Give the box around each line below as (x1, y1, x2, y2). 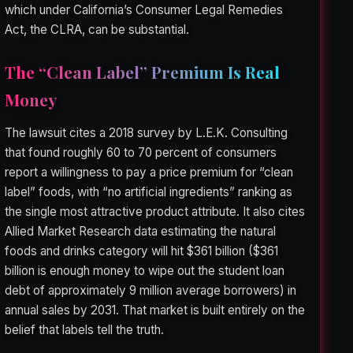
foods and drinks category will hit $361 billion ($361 (5, 243, 279, 258)
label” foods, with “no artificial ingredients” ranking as (5, 184, 293, 199)
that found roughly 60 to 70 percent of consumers (5, 144, 277, 160)
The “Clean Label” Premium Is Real (5, 60, 281, 83)
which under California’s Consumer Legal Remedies (5, 2, 284, 17)
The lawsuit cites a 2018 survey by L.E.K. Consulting (5, 124, 288, 140)
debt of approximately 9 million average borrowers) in (5, 282, 297, 298)
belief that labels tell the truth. (5, 321, 165, 337)
